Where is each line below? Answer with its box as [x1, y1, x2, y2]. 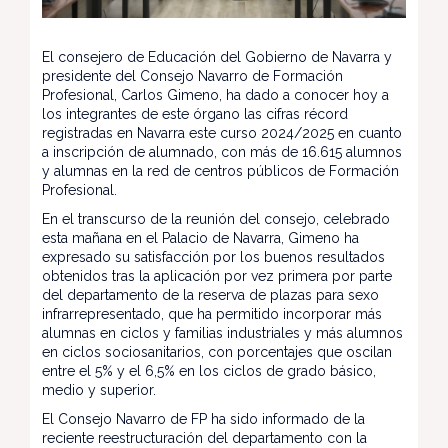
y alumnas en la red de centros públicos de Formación [42, 163, 399, 180]
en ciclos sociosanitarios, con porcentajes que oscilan [42, 344, 392, 361]
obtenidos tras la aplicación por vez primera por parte [42, 268, 392, 285]
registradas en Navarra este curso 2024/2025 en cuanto [42, 125, 402, 142]
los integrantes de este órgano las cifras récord [42, 106, 348, 123]
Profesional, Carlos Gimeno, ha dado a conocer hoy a [42, 87, 389, 104]
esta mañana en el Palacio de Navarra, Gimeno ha [42, 230, 359, 247]
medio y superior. [42, 382, 160, 399]
